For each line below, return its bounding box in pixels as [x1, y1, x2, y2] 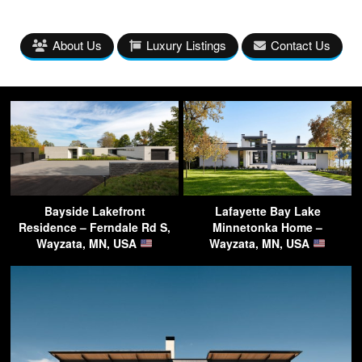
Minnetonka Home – [213, 218, 322, 235]
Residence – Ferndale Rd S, [19, 218, 170, 235]
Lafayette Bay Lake [214, 202, 321, 219]
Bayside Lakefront [44, 202, 145, 219]
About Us [52, 36, 102, 53]
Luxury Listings [145, 36, 226, 53]
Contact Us [270, 36, 330, 53]
